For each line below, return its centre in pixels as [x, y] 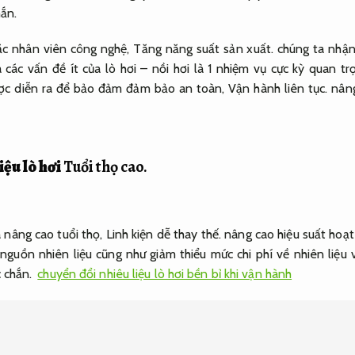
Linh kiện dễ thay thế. [164, 234]
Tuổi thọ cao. [105, 167]
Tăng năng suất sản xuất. [203, 49]
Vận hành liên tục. [278, 89]
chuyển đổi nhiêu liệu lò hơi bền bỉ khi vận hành [165, 273]
